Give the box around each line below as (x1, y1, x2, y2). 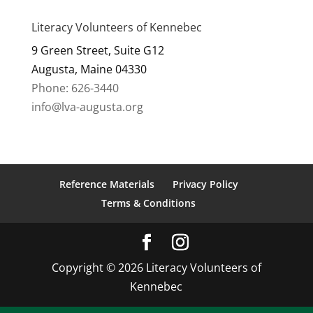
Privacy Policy (172, 177, 238, 191)
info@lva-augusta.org (31, 99, 143, 115)
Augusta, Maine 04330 (31, 61, 147, 77)
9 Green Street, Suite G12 (31, 43, 164, 58)
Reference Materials (59, 177, 154, 191)
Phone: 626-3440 (31, 80, 119, 96)
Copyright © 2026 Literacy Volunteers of (51, 260, 261, 275)
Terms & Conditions (101, 196, 196, 210)
